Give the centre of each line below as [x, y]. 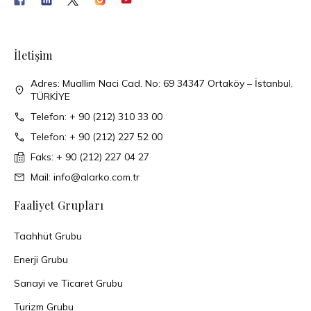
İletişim [33, 55]
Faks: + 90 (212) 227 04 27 [90, 157]
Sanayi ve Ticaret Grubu [68, 283]
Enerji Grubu [41, 260]
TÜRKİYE [50, 96]
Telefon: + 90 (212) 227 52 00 [96, 137]
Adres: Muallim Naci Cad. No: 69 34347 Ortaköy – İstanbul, [162, 83]
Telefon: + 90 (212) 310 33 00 [96, 117]
